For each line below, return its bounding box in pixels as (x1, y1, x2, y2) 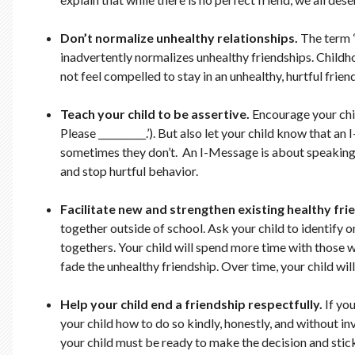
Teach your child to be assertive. (60, 106, 250, 122)
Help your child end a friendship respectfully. (60, 296, 325, 312)
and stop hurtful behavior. (60, 163, 198, 179)
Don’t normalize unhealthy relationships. (60, 30, 298, 46)
